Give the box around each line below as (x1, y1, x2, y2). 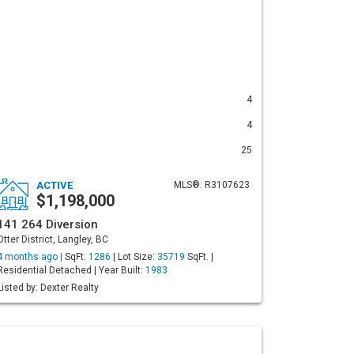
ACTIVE (36, 179, 73, 191)
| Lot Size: (111, 251, 157, 262)
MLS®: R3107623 (174, 179, 250, 190)
